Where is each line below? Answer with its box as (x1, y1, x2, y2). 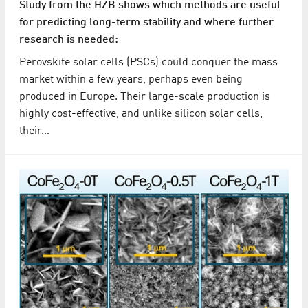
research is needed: (19, 34, 118, 46)
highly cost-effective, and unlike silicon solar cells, (19, 109, 263, 120)
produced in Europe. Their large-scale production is (19, 91, 270, 103)
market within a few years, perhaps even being (19, 74, 243, 86)
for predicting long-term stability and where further (19, 17, 274, 29)
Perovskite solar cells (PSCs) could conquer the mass (19, 57, 278, 69)
